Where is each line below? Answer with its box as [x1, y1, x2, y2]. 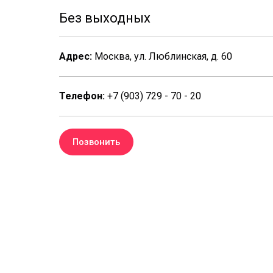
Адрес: [59, 50, 94, 62]
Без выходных [59, 10, 151, 26]
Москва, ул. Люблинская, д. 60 [94, 50, 232, 62]
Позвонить [73, 136, 120, 147]
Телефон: [59, 90, 105, 102]
